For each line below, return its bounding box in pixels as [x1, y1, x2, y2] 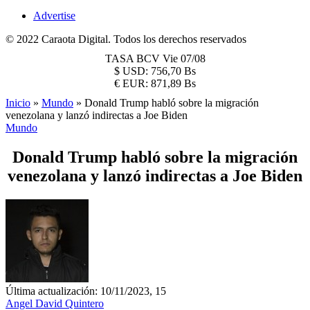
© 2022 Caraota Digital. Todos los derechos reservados [6, 33, 246, 45]
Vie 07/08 [162, 53, 206, 64]
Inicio [6, 97, 30, 109]
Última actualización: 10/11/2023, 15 [6, 284, 166, 297]
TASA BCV [104, 53, 163, 64]
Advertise [33, 10, 75, 21]
